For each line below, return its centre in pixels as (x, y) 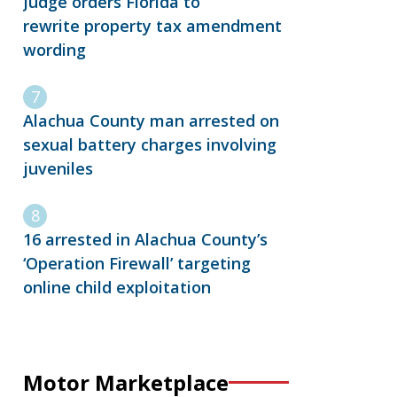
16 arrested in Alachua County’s (145, 240)
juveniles (58, 169)
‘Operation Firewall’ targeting (137, 264)
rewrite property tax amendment (152, 26)
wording (59, 50)
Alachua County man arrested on (151, 121)
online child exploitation (117, 288)
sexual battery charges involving (150, 145)
